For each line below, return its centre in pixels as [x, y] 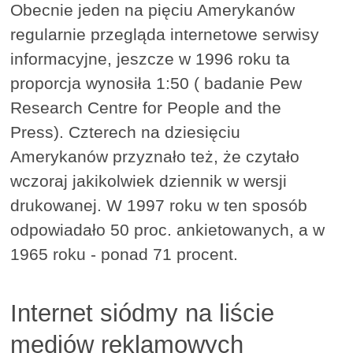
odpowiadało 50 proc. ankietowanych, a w [168, 229]
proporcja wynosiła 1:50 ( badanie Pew [156, 83]
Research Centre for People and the [146, 107]
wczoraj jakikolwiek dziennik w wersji [149, 180]
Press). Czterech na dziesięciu [126, 132]
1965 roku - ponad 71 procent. [124, 254]
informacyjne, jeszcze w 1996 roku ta [150, 58]
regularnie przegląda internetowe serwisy [165, 34]
